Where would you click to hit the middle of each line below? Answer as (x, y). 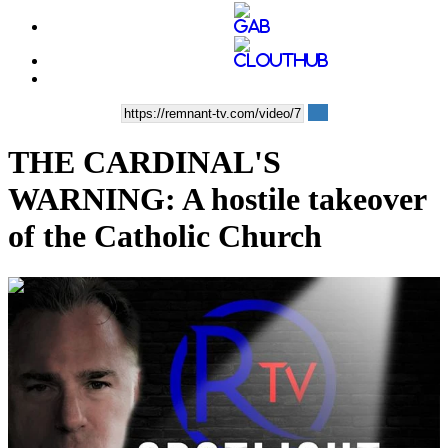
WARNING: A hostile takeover (217, 199)
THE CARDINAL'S (144, 162)
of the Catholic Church (165, 236)
